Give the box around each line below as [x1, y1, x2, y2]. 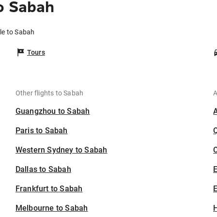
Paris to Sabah [15, 126, 68, 136]
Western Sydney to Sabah [15, 145, 108, 155]
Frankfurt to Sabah [15, 184, 83, 194]
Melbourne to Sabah [15, 203, 88, 213]
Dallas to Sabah [15, 165, 71, 174]
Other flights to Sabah [15, 89, 84, 97]
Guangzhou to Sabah [15, 107, 90, 116]
